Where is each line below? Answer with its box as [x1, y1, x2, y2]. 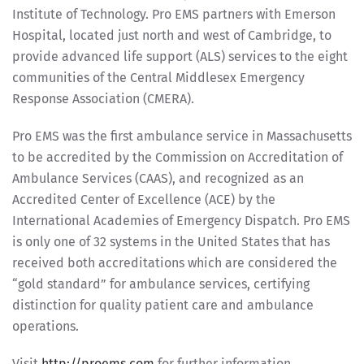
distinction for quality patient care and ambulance [12, 297, 314, 313]
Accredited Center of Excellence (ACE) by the [12, 192, 275, 207]
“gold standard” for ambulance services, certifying [12, 276, 310, 292]
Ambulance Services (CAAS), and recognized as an [12, 171, 304, 186]
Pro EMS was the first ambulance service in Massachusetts [12, 128, 352, 144]
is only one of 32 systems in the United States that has [12, 234, 330, 249]
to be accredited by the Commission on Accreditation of [12, 149, 343, 165]
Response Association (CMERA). [12, 91, 194, 106]
